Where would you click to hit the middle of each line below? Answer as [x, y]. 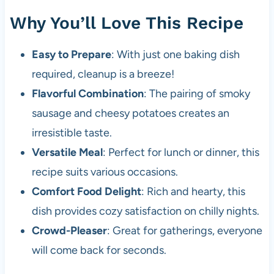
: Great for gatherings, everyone [184, 230]
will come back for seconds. [99, 250]
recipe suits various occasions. [105, 172]
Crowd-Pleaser [69, 230]
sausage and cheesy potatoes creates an [130, 113]
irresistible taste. [72, 132]
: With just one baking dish [175, 54]
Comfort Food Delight [86, 191]
